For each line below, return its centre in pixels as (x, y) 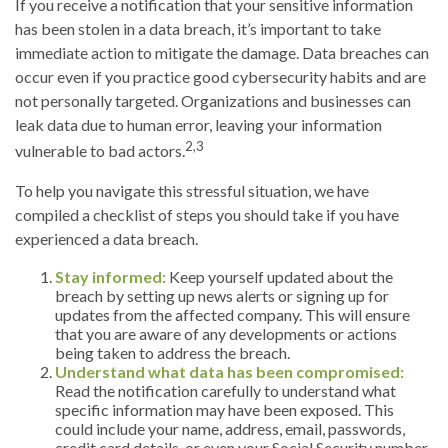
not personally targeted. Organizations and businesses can (213, 101)
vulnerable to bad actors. (100, 151)
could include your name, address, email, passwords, (230, 428)
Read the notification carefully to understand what (225, 390)
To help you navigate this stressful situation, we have (192, 190)
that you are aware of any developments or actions (226, 333)
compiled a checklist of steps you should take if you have (207, 214)
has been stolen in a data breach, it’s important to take (198, 29)
